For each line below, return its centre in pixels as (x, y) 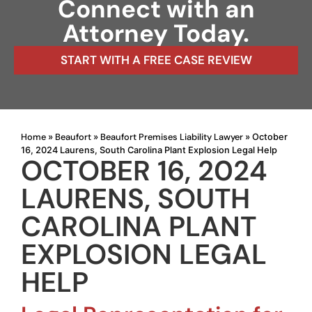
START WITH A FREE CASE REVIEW (156, 60)
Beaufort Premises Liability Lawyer (172, 137)
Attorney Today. (156, 34)
